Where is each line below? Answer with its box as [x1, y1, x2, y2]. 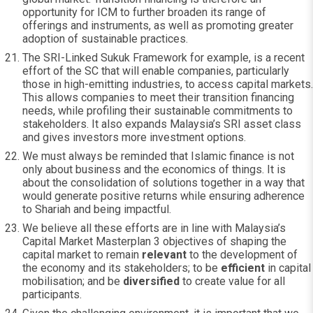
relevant [142, 248, 187, 261]
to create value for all [180, 275, 285, 288]
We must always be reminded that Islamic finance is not [22, 150, 294, 163]
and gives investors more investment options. [22, 131, 246, 144]
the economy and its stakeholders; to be [22, 261, 221, 275]
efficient [221, 261, 265, 275]
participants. [22, 288, 82, 301]
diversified [123, 275, 180, 288]
